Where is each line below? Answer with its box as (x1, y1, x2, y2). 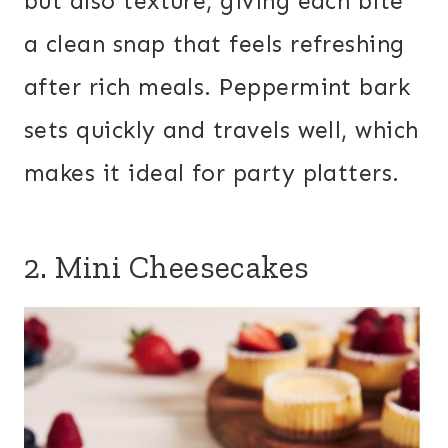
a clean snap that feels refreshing (24, 30, 405, 59)
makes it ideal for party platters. (24, 159, 400, 188)
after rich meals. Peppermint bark (24, 73, 411, 102)
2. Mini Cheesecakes (24, 248, 310, 287)
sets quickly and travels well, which (24, 116, 419, 145)
